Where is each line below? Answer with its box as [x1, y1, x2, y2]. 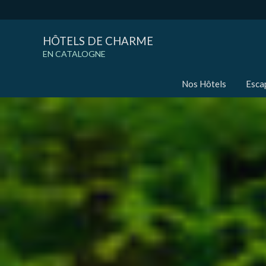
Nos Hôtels [182, 78, 226, 90]
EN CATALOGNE [43, 49, 106, 59]
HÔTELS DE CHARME [43, 34, 153, 48]
